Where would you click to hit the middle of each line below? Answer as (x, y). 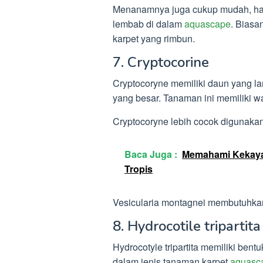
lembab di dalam (149, 23)
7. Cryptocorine (161, 62)
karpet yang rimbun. (154, 38)
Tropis (139, 168)
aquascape (208, 23)
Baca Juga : (151, 154)
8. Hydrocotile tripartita (187, 226)
